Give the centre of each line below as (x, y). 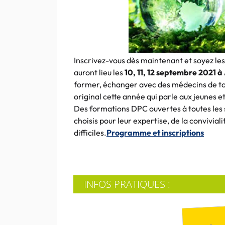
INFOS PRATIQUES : (127, 184)
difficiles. (90, 133)
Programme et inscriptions (155, 133)
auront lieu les (99, 72)
